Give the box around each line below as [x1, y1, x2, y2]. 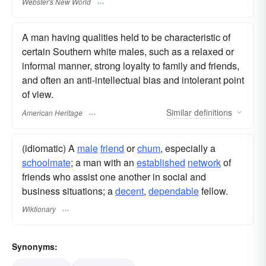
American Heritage [22, 107, 83, 118]
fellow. [199, 183, 228, 198]
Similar [166, 106, 192, 118]
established [137, 155, 185, 169]
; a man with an [71, 155, 137, 169]
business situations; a [22, 183, 115, 198]
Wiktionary [22, 203, 56, 214]
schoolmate [22, 155, 71, 169]
